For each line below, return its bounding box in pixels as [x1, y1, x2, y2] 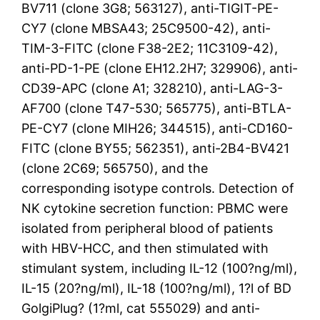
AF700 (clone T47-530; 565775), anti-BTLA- [21, 100, 292, 116]
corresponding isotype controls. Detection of [21, 180, 295, 196]
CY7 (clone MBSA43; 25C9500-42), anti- [21, 20, 271, 36]
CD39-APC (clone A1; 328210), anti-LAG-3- [21, 80, 284, 96]
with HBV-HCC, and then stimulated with [21, 240, 269, 256]
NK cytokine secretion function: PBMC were [21, 200, 289, 216]
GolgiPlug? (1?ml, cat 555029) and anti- [21, 300, 261, 316]
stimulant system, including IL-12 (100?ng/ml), [21, 260, 298, 276]
